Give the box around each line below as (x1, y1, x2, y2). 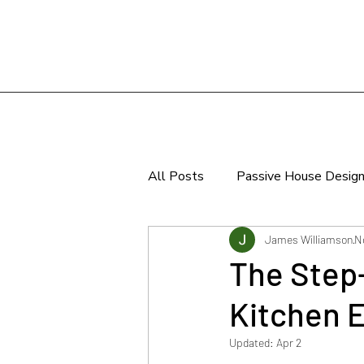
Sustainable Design (180, 232, 291, 251)
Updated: (229, 335, 276, 349)
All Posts (148, 167, 204, 186)
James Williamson (265, 232, 353, 247)
